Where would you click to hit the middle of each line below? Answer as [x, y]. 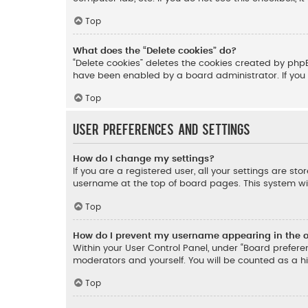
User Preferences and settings [162, 129]
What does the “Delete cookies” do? [155, 51]
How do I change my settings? [144, 158]
